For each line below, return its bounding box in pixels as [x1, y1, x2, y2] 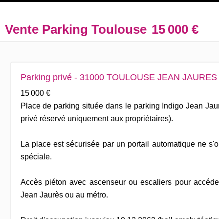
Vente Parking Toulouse [5, 22, 147, 37]
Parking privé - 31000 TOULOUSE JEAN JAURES [20, 72, 217, 82]
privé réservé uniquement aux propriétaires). [20, 114, 173, 123]
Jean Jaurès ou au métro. [20, 190, 108, 199]
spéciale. [20, 152, 52, 161]
